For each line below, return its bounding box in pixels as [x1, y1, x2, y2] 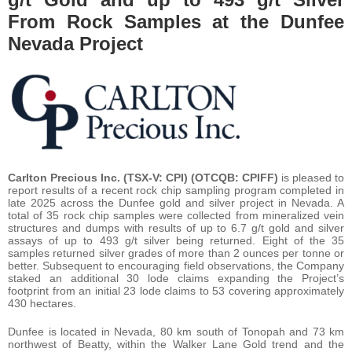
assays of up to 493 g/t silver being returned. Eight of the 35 [8, 233, 344, 247]
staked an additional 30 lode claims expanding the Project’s [8, 271, 344, 284]
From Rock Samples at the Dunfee [8, 10, 344, 32]
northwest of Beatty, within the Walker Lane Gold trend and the [8, 337, 344, 350]
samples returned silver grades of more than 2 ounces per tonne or [8, 246, 344, 259]
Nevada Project [8, 32, 143, 54]
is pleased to [278, 170, 344, 184]
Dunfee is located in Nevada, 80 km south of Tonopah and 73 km [8, 324, 344, 338]
